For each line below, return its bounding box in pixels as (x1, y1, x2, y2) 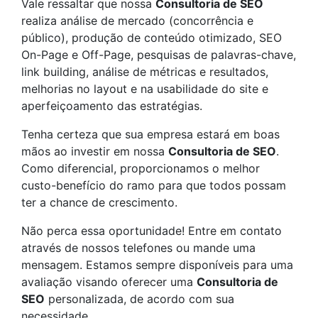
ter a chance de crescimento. (21, 195, 177, 209)
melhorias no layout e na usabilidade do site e (21, 82, 268, 96)
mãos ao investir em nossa (21, 144, 168, 158)
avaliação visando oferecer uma (21, 275, 197, 289)
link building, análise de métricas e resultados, (21, 65, 268, 79)
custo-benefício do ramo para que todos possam (21, 178, 286, 192)
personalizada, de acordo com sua (45, 292, 234, 306)
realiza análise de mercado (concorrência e (21, 13, 253, 28)
